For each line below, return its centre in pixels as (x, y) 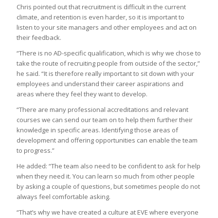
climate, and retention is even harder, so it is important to (100, 17)
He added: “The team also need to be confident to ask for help (108, 166)
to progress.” (35, 151)
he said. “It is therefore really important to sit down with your (105, 74)
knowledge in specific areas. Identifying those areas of (97, 130)
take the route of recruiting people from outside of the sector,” (108, 64)
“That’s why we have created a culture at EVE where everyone (107, 212)
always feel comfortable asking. (63, 197)
